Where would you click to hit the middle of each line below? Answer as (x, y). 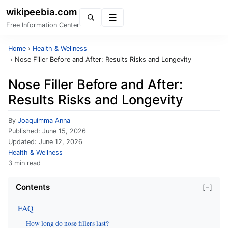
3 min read (24, 163)
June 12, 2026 (61, 142)
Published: (25, 131)
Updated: (23, 142)
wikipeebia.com (42, 12)
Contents (33, 187)
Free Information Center (43, 25)
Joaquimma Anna (44, 120)
